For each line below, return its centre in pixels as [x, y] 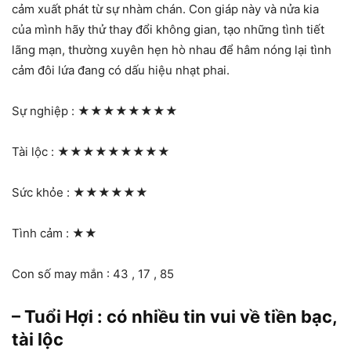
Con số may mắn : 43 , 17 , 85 [93, 273]
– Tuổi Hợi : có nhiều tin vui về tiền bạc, [174, 316]
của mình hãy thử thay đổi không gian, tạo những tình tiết [168, 29]
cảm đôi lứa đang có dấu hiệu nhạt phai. [121, 70]
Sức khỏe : [42, 192]
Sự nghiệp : [45, 110]
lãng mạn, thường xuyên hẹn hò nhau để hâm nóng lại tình [172, 49]
